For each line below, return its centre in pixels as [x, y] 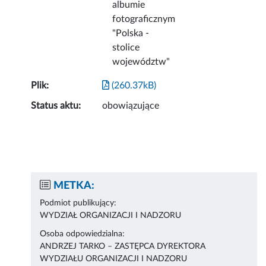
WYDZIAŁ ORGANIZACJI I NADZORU [111, 216]
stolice [126, 48]
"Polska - [131, 34]
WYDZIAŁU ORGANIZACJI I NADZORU [114, 259]
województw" [141, 62]
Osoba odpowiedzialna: [83, 234]
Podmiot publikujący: [78, 203]
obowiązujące [131, 106]
